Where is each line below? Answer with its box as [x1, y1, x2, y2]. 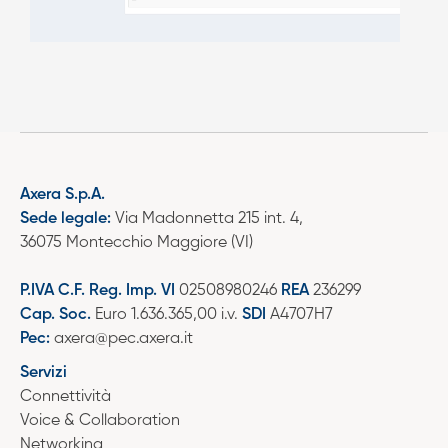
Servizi [20, 364, 67, 381]
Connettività [20, 388, 111, 405]
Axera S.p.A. [20, 186, 105, 203]
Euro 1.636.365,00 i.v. [91, 306, 242, 323]
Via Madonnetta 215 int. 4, [111, 210, 303, 227]
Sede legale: [20, 210, 111, 227]
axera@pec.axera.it [54, 330, 193, 347]
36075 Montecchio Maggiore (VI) [20, 234, 253, 251]
